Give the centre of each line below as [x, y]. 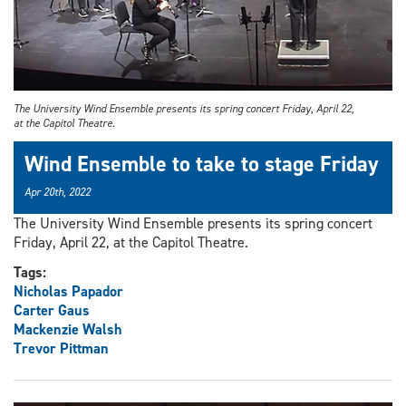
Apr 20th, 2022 [58, 192]
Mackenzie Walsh [68, 329]
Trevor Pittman [61, 348]
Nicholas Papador [68, 291]
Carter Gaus [52, 310]
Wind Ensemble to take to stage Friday [202, 164]
